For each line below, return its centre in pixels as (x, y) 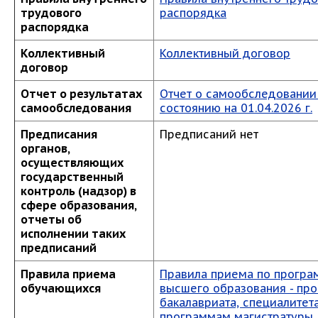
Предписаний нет (209, 134)
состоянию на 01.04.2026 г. (236, 108)
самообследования (76, 108)
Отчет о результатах (81, 94)
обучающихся (61, 288)
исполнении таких (73, 234)
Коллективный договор (225, 53)
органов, (45, 148)
